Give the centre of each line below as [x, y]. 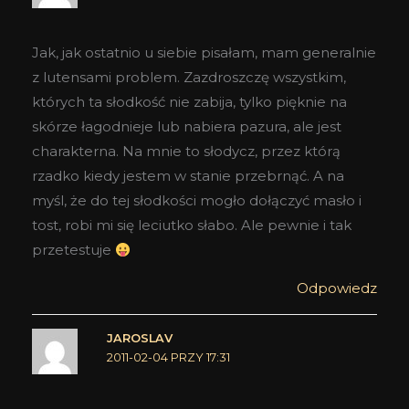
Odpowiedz [337, 288]
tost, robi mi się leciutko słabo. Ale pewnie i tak [192, 225]
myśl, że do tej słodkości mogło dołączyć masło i [197, 201]
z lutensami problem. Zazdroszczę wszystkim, [189, 78]
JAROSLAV [139, 339]
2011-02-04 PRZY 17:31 [168, 358]
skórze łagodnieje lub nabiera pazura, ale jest [187, 127]
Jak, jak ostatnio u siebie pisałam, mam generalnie [204, 53]
